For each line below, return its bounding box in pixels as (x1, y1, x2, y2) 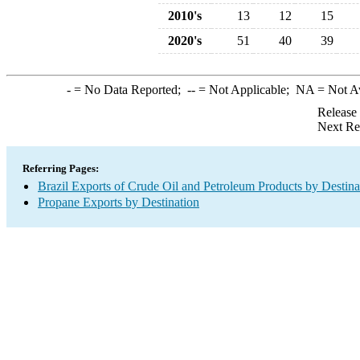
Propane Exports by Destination (38, 195, 199, 209)
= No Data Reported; (70, 83, 187, 96)
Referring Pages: (22, 162, 99, 174)
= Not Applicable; (194, 83, 296, 96)
